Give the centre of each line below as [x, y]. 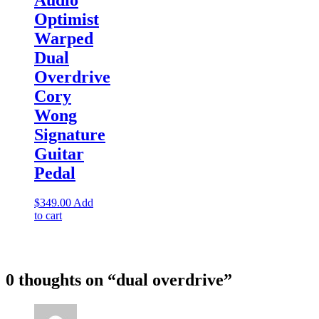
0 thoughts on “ [61, 280]
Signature [70, 134]
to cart [48, 216]
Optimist [67, 19]
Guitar [59, 153]
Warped [64, 38]
